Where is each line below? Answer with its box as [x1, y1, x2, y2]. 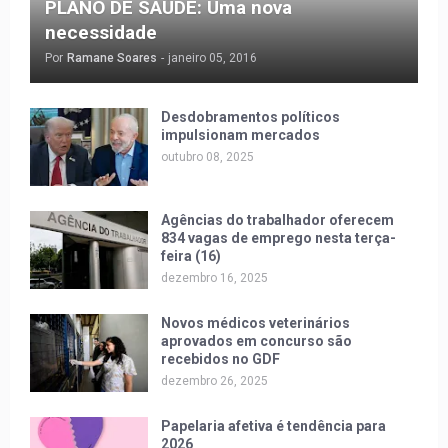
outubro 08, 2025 [161, 149, 254, 164]
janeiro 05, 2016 [168, 50, 257, 65]
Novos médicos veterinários [161, 314, 350, 331]
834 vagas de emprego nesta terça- [161, 229, 396, 246]
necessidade [45, 20, 157, 44]
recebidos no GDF [161, 350, 280, 367]
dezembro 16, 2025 [161, 270, 268, 285]
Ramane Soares [67, 50, 157, 65]
